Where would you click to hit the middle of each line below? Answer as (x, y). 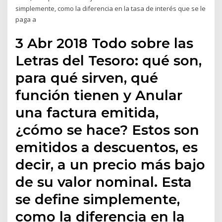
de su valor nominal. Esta (104, 182)
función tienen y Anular (99, 95)
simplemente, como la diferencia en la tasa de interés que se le (111, 8)
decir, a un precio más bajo (111, 165)
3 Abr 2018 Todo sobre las (105, 43)
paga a (27, 19)
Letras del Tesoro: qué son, (109, 61)
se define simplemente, (98, 199)
